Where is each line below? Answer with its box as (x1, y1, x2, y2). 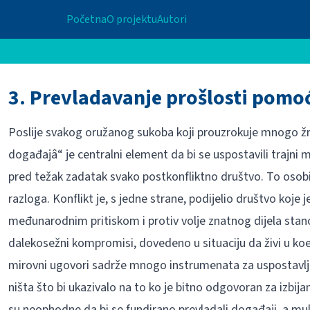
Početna (66, 12, 107, 27)
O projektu (106, 12, 157, 27)
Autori (156, 12, 187, 27)
